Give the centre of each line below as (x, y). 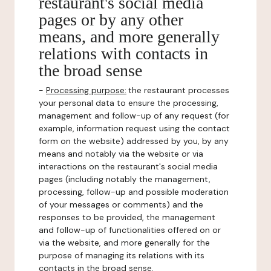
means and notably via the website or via (121, 154)
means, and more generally (129, 37)
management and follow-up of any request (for (134, 116)
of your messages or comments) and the (121, 204)
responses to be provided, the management (127, 217)
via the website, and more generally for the (124, 243)
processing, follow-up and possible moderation (134, 192)
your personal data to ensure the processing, (129, 103)
